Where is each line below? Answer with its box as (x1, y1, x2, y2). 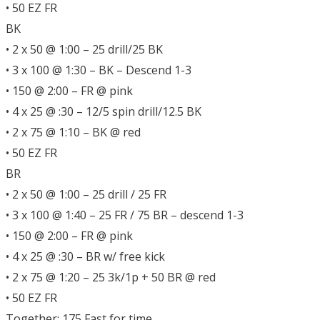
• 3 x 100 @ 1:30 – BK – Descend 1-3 (6, 61, 191, 78)
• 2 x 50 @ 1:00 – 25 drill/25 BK (6, 41, 163, 57)
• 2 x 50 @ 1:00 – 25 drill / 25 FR (6, 186, 166, 202)
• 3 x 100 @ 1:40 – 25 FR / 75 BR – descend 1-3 (6, 206, 244, 223)
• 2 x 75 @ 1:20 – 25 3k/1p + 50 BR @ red (6, 269, 216, 285)
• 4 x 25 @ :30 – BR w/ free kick (6, 248, 165, 264)
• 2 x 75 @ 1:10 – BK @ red (6, 124, 141, 140)
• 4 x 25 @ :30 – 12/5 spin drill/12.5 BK (6, 103, 201, 119)
